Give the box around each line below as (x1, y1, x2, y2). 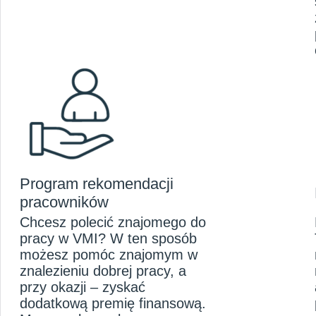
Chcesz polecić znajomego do (20, 214, 206, 231)
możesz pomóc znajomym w (20, 247, 197, 263)
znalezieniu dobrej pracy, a (20, 263, 186, 279)
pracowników (20, 193, 109, 212)
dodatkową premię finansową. (20, 296, 206, 312)
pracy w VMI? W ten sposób (20, 231, 197, 247)
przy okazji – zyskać (20, 279, 145, 296)
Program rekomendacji (20, 175, 174, 193)
